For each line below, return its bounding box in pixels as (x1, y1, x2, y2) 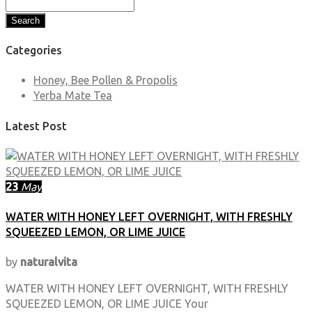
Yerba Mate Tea (33, 89, 112, 102)
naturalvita (20, 256, 77, 269)
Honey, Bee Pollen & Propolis (33, 74, 178, 87)
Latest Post (6, 119, 67, 132)
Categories (6, 44, 62, 57)
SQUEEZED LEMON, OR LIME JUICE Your (6, 297, 208, 311)
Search (11, 15, 40, 26)
